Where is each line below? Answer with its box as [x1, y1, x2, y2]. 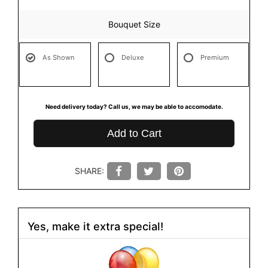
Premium [200, 53, 229, 62]
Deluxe [121, 53, 144, 62]
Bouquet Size [108, 19, 160, 30]
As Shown [42, 53, 75, 62]
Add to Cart [106, 127, 162, 140]
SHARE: [74, 166, 104, 176]
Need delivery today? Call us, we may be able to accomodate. [45, 103, 223, 111]
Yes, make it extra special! [28, 220, 163, 233]
